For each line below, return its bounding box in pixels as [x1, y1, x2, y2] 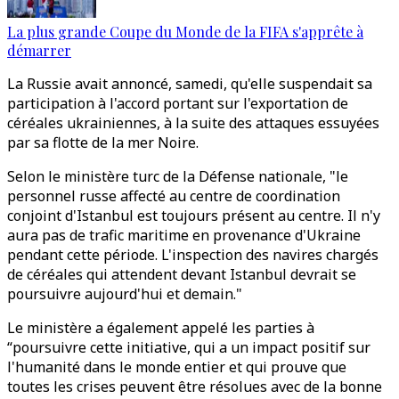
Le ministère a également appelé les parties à [7, 318, 314, 338]
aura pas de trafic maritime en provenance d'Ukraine [7, 225, 361, 245]
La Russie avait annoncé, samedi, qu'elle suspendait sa [7, 74, 372, 94]
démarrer [7, 41, 71, 60]
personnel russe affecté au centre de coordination [7, 186, 340, 206]
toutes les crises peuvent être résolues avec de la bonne [7, 377, 382, 396]
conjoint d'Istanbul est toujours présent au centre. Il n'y [7, 206, 380, 225]
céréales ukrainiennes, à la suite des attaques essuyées [7, 113, 379, 133]
